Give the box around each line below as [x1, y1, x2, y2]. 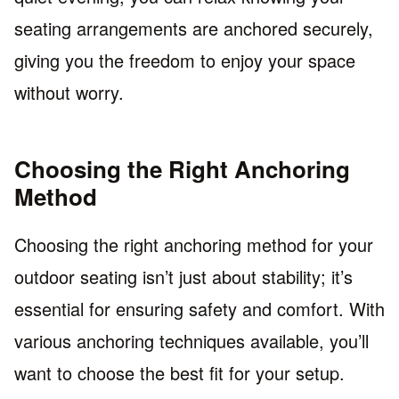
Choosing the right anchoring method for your [14, 231, 373, 257]
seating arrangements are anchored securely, [14, 15, 373, 42]
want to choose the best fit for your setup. [14, 359, 345, 386]
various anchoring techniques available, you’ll [14, 327, 369, 354]
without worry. [14, 79, 124, 106]
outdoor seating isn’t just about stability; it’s [14, 263, 353, 289]
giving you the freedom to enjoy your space [14, 47, 355, 74]
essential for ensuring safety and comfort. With [14, 295, 385, 322]
